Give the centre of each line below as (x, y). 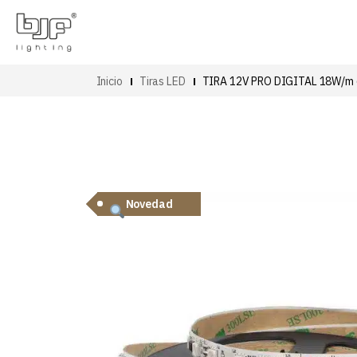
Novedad (149, 204)
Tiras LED (162, 81)
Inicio (109, 81)
